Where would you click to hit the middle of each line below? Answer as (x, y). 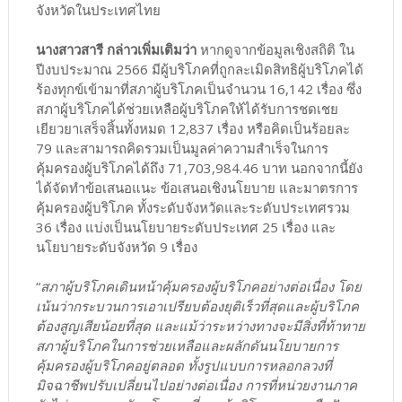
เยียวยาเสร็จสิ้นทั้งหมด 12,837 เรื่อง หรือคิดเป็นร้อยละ (192, 129)
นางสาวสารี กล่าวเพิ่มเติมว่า (118, 50)
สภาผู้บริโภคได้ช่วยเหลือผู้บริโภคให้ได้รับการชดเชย (187, 109)
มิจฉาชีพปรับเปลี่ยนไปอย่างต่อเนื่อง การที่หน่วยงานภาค (196, 385)
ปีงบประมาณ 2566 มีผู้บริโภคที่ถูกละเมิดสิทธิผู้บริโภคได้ (199, 70)
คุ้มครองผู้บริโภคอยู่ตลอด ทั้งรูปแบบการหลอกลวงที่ (184, 366)
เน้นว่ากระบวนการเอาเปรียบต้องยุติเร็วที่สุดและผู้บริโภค (197, 306)
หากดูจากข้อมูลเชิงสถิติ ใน (277, 50)
